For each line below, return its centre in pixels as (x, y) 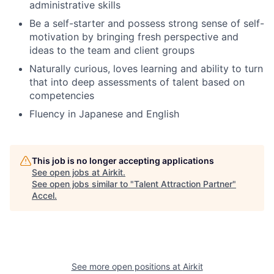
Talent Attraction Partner (183, 183)
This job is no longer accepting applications (123, 160)
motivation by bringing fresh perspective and (134, 36)
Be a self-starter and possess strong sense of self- (147, 23)
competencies (62, 95)
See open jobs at (67, 172)
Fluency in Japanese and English (104, 113)
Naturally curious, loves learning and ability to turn (146, 68)
